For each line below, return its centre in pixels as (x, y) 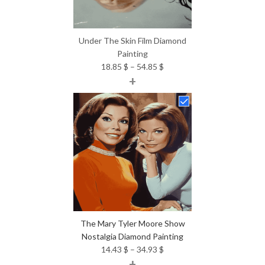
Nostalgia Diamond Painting (132, 236)
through (178, 105)
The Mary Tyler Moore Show (132, 223)
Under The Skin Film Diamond (132, 40)
